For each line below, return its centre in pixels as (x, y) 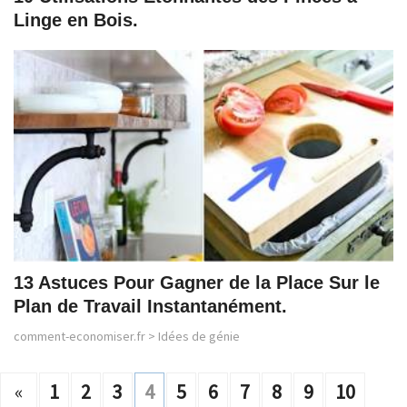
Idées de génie (199, 337)
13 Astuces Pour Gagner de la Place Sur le (197, 283)
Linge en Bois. (76, 20)
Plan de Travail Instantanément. (150, 307)
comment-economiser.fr (79, 337)
